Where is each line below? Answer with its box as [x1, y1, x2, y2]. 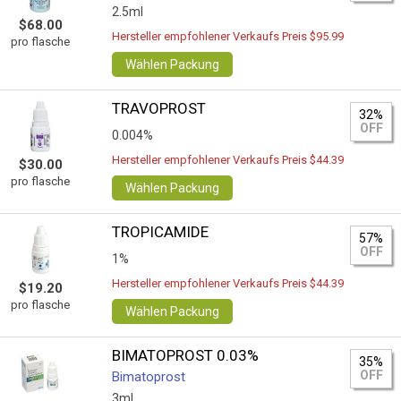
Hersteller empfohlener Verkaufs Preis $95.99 [112, 30, 345, 43]
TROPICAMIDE [112, 223, 209, 241]
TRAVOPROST [112, 99, 207, 117]
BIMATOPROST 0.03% [112, 346, 260, 364]
